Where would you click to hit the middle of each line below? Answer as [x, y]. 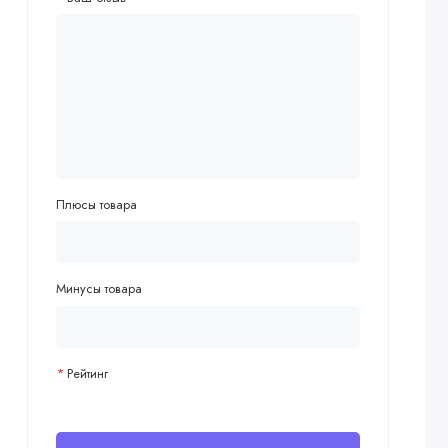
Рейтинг [87, 373]
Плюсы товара [96, 204]
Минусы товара [98, 289]
